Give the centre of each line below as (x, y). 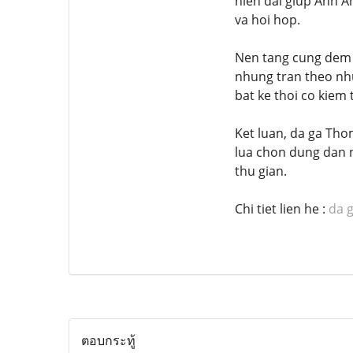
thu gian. (260, 171)
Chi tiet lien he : (281, 208)
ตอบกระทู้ (108, 340)
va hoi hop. (267, 19)
